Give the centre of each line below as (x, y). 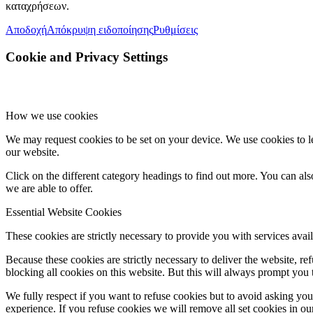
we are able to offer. (49, 189)
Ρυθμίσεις (175, 30)
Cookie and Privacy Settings (87, 57)
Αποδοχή (26, 30)
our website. (32, 152)
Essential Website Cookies (64, 212)
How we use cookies (52, 116)
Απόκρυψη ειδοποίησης (100, 30)
